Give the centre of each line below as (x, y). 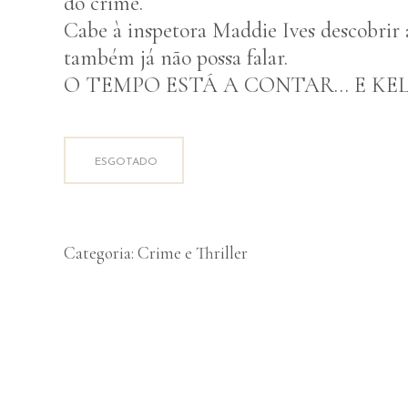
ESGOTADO (126, 162)
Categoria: (101, 253)
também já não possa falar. (176, 58)
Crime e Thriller (193, 253)
